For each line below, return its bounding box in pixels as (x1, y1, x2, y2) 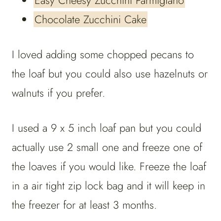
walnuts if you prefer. (12, 85, 105, 101)
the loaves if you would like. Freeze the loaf (12, 158, 206, 175)
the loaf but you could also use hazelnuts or (12, 66, 208, 82)
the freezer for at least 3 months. (12, 197, 157, 213)
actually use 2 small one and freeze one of (12, 139, 202, 155)
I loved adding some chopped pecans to (12, 46, 194, 63)
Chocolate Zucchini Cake (35, 11, 147, 28)
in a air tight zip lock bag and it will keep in (12, 178, 205, 194)
